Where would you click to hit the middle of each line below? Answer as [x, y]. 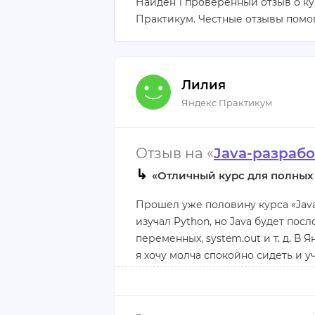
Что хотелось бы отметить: [204, 289]
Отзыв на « [175, 153]
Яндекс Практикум [227, 102]
